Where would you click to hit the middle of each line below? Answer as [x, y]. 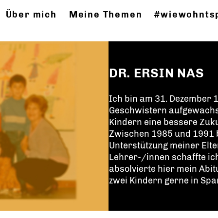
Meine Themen [106, 15]
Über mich [31, 15]
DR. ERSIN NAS [157, 73]
